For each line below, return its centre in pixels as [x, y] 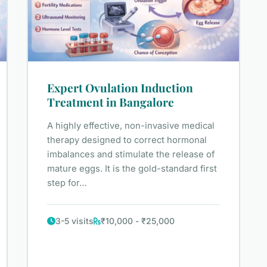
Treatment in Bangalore [111, 102]
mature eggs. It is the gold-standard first [132, 169]
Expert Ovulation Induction [120, 88]
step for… [67, 183]
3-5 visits [75, 221]
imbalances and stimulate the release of [131, 155]
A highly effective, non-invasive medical [131, 126]
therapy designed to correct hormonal [127, 140]
